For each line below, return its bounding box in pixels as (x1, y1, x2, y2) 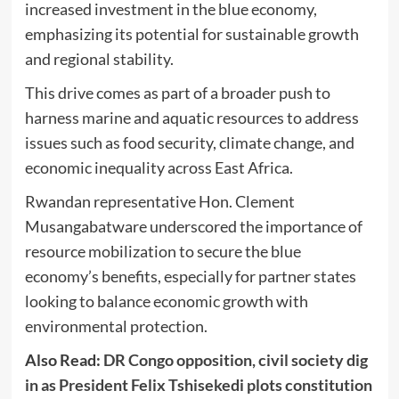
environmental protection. (24, 315, 208, 336)
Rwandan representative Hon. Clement (24, 191, 295, 211)
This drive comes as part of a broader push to (24, 82, 330, 102)
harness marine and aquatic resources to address (24, 107, 359, 127)
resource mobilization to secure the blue (24, 240, 301, 261)
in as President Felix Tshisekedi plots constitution (24, 374, 372, 395)
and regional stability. (24, 48, 174, 69)
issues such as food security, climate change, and (24, 132, 354, 152)
